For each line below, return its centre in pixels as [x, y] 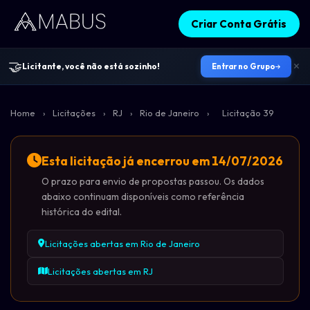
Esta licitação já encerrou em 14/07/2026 [162, 161]
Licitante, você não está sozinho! [91, 66]
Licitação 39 [248, 113]
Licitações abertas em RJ [100, 272]
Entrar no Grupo [244, 66]
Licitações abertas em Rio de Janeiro [122, 244]
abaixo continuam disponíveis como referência [143, 197]
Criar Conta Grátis [239, 24]
